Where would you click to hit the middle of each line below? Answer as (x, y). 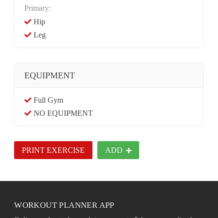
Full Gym (49, 100)
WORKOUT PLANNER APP (64, 205)
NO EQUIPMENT (64, 113)
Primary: (38, 8)
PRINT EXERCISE (54, 150)
